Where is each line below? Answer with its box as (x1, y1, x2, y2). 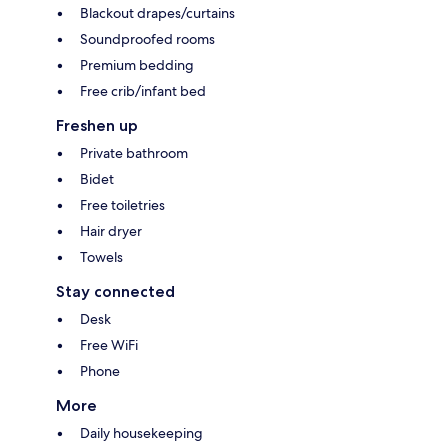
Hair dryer (80, 222, 142, 241)
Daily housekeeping (80, 424, 203, 443)
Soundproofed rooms (80, 30, 215, 49)
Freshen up (56, 116, 138, 136)
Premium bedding (80, 56, 194, 75)
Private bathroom (80, 144, 188, 163)
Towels (80, 248, 123, 267)
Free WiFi (80, 336, 138, 355)
